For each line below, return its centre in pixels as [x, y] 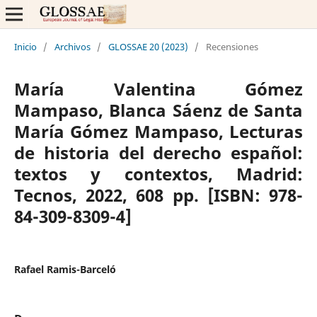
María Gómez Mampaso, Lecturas [158, 131]
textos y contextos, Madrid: [158, 173]
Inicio [25, 46]
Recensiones [232, 46]
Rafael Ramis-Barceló [65, 269]
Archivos [72, 46]
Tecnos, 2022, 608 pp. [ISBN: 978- [158, 195]
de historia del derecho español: [158, 152]
